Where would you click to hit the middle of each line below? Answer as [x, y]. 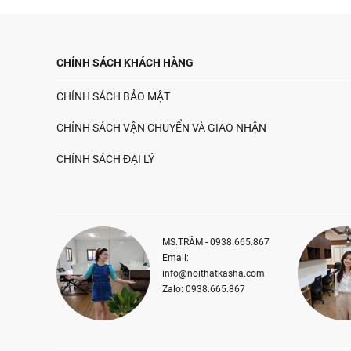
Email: [175, 258]
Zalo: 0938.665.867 [204, 289]
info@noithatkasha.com [213, 273]
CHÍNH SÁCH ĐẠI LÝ [105, 159]
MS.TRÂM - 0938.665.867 [216, 242]
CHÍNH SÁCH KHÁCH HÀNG [125, 63]
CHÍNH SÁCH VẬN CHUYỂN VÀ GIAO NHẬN [161, 128]
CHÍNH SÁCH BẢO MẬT [113, 96]
